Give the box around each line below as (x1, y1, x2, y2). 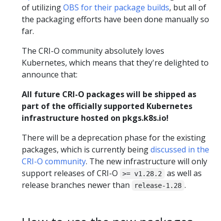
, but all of (169, 2, 206, 13)
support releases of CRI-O (22, 168, 120, 179)
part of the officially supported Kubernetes (22, 101, 192, 111)
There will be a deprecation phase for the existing (22, 132, 206, 143)
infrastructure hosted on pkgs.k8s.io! (22, 112, 169, 123)
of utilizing (22, 2, 63, 13)
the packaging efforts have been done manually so (22, 14, 209, 25)
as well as (164, 168, 202, 179)
